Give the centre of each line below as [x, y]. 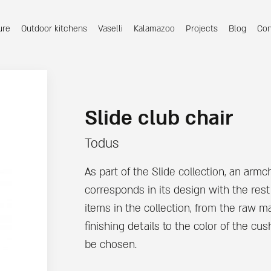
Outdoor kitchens [54, 29]
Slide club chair [158, 119]
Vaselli [111, 29]
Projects [202, 29]
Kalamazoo [155, 29]
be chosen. [110, 244]
